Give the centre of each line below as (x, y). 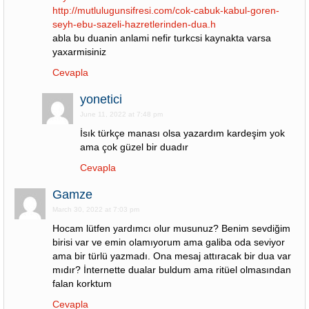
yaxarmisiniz (79, 52)
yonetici (101, 99)
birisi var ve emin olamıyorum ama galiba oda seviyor (169, 242)
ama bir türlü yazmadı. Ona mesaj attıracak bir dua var (172, 256)
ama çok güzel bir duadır (134, 147)
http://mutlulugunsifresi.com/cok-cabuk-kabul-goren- (166, 10)
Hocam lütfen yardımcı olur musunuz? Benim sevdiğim (171, 228)
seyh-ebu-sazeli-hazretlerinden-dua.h (134, 24)
